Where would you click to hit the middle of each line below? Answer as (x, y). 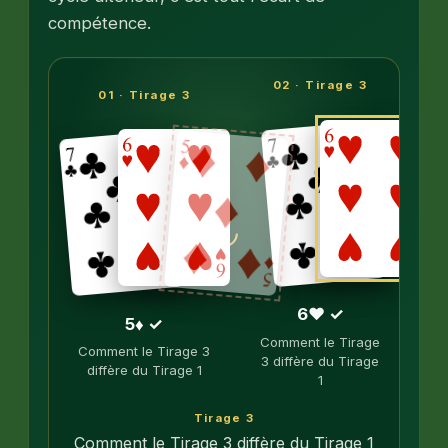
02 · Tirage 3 (320, 85)
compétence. (100, 23)
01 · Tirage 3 (144, 94)
